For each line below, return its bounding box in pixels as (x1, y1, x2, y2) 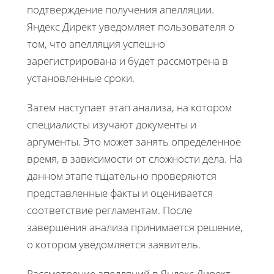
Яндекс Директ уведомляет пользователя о (27, 19, 234, 34)
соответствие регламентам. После (27, 202, 192, 217)
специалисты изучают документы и (27, 117, 196, 131)
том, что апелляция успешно (27, 36, 165, 51)
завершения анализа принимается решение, (27, 220, 243, 234)
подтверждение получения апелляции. (27, 2, 214, 17)
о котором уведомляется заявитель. (27, 237, 201, 251)
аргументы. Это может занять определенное (27, 134, 241, 149)
